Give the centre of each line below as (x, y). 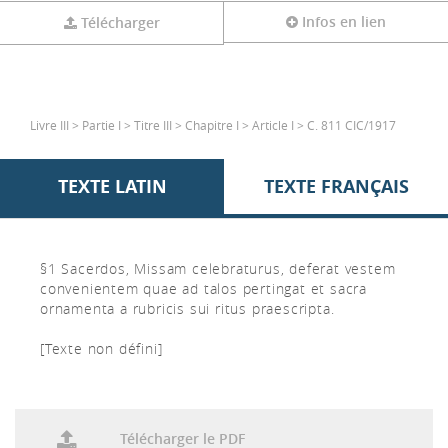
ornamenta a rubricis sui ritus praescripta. (187, 308)
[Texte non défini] (101, 348)
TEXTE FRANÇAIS (336, 186)
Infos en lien (344, 21)
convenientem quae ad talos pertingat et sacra (203, 288)
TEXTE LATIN (112, 186)
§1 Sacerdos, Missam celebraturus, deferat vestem (218, 268)
